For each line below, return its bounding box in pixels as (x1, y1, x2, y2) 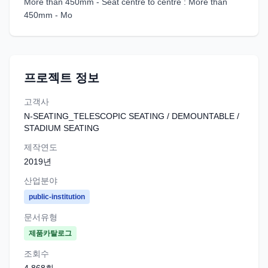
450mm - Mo (24, 10, 72, 20)
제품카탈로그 (29, 229, 72, 237)
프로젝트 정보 (24, 71, 99, 84)
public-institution (29, 193, 85, 201)
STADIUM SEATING (24, 123, 99, 133)
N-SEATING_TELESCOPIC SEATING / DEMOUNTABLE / (24, 111, 239, 121)
